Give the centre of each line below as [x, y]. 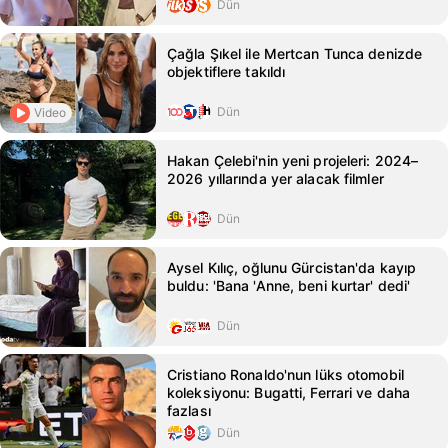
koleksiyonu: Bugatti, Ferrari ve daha [289, 392]
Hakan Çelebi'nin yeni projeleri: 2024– [293, 160]
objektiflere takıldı [226, 71]
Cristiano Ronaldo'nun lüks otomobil [285, 374]
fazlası [189, 410]
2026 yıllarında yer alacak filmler [275, 178]
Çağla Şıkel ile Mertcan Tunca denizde [295, 53]
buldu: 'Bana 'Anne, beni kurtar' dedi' [289, 285]
